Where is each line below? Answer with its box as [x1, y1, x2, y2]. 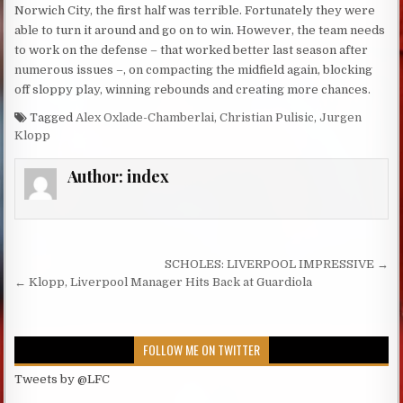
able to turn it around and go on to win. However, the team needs [14, 23, 386, 38]
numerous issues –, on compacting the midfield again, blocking [14, 63, 373, 77]
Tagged [27, 111, 76, 125]
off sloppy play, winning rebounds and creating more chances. [14, 83, 372, 97]
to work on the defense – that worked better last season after [14, 43, 369, 58]
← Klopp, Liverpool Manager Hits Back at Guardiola [14, 275, 313, 290]
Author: [67, 166, 127, 188]
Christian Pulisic [219, 111, 315, 125]
